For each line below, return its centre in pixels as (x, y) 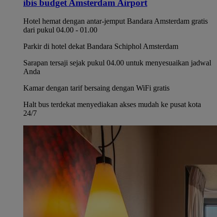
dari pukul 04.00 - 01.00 (60, 30)
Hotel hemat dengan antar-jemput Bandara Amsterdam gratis (116, 21)
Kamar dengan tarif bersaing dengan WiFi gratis (96, 88)
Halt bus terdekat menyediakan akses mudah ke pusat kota (112, 105)
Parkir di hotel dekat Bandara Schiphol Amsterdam (101, 46)
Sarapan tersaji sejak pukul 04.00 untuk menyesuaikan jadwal (117, 63)
